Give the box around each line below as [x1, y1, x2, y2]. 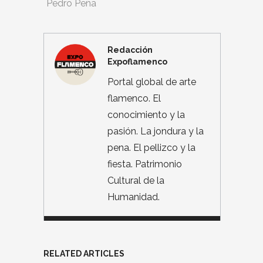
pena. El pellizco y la [107, 141, 195, 153]
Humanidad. [107, 191, 160, 203]
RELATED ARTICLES [43, 248, 124, 258]
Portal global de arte [107, 76, 196, 87]
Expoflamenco [107, 56, 167, 66]
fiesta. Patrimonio [107, 158, 182, 170]
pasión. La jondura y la [107, 125, 204, 137]
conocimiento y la [107, 109, 185, 120]
